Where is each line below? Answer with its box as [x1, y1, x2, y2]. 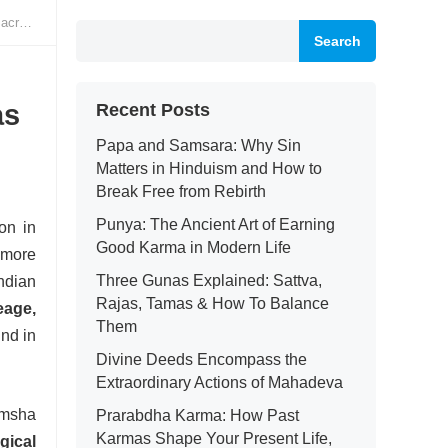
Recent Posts [96, 100, 210, 120]
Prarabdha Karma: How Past [96, 407, 299, 424]
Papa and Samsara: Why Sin [96, 137, 301, 154]
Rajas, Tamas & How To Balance [96, 295, 329, 312]
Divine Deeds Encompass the [96, 351, 307, 368]
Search [314, 33, 361, 49]
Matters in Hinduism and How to [96, 160, 322, 177]
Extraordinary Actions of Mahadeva [96, 374, 343, 391]
